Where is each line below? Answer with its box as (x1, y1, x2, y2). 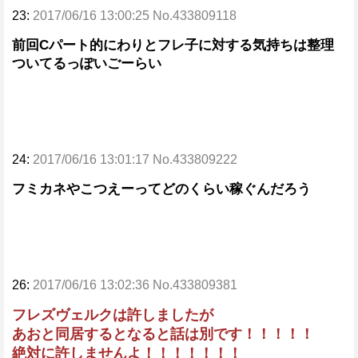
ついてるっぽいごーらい (12, 56, 161, 71)
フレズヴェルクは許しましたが (12, 307, 213, 323)
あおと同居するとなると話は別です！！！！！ (12, 326, 314, 342)
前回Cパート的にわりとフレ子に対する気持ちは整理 (12, 38, 334, 53)
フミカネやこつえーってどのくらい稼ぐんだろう (12, 181, 311, 197)
